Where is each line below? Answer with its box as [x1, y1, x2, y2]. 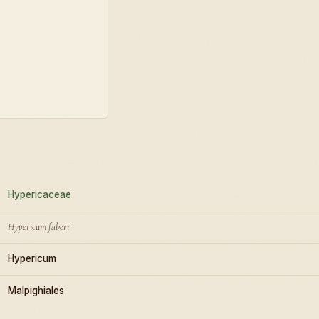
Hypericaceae [8, 188, 71, 200]
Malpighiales [8, 284, 64, 296]
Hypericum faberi [8, 220, 69, 233]
